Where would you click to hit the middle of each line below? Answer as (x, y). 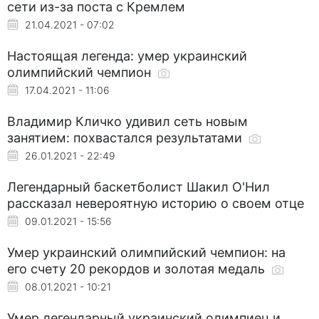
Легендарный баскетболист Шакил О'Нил (138, 187)
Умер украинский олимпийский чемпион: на (146, 252)
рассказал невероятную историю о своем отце (156, 203)
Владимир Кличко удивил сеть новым (127, 121)
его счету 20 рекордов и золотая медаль (138, 268)
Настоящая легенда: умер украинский (127, 56)
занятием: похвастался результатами (126, 137)
